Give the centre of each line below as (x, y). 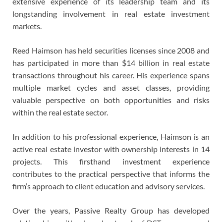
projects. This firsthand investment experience (111, 162)
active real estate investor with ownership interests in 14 (111, 149)
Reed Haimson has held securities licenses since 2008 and (111, 51)
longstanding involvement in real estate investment (111, 14)
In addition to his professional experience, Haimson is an (111, 137)
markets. (27, 26)
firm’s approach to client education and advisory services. (109, 186)
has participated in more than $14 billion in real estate (111, 63)
